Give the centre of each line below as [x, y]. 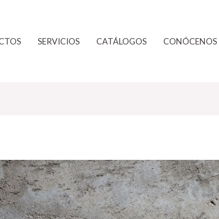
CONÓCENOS [190, 41]
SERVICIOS [59, 41]
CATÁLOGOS [121, 41]
